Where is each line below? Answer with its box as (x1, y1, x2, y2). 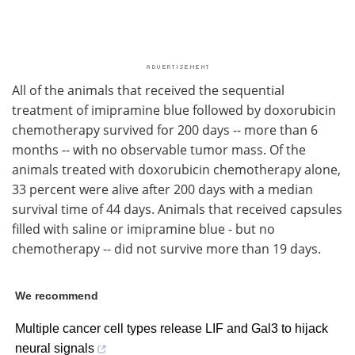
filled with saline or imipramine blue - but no (12, 219, 275, 238)
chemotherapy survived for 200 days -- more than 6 (12, 120, 318, 139)
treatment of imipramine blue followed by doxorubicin (12, 101, 336, 119)
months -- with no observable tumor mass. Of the (12, 140, 306, 158)
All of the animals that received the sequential (12, 81, 284, 99)
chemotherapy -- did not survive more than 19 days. (12, 239, 321, 258)
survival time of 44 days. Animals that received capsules (12, 200, 342, 218)
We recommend (15, 288, 98, 302)
